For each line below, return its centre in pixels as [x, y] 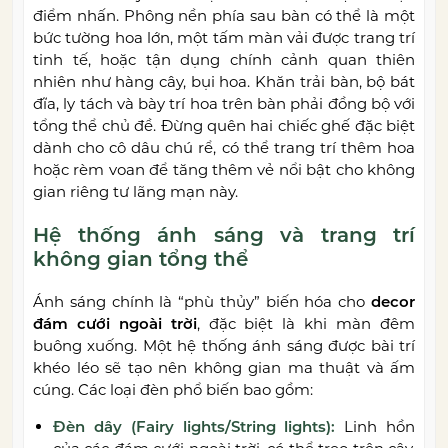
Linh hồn [375, 427]
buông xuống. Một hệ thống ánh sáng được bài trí [224, 346]
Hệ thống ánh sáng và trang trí [224, 235]
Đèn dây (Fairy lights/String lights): [194, 427]
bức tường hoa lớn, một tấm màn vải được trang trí [224, 38]
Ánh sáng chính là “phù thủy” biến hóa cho [199, 302]
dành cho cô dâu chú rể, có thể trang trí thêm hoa [224, 148]
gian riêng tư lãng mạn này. [135, 192]
